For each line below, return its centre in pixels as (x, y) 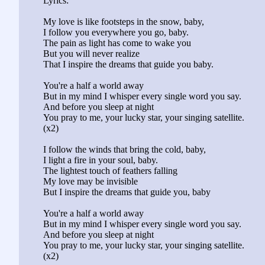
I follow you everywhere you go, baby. (116, 33)
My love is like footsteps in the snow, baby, (124, 22)
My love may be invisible (91, 182)
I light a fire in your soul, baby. (101, 160)
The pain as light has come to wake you (117, 43)
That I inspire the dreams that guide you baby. (128, 64)
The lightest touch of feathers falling (110, 171)
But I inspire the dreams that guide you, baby (127, 192)
